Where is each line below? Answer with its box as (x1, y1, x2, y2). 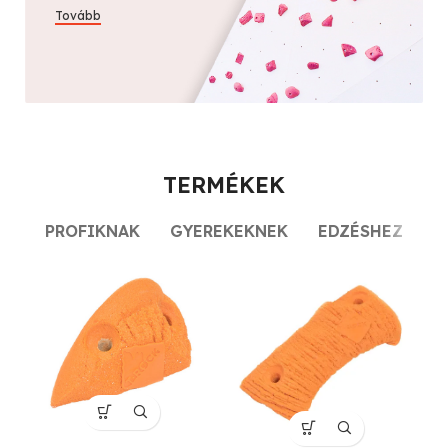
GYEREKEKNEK (170, 220, 288, 241)
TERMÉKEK (163, 171, 285, 200)
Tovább (55, 7, 101, 23)
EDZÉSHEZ (318, 220, 403, 241)
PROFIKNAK (45, 220, 140, 241)
